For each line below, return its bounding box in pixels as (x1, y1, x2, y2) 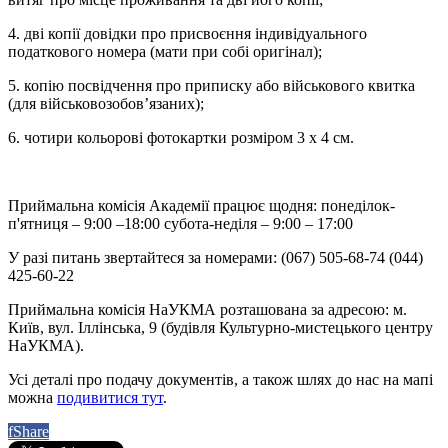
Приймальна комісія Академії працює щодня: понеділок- (8, 197, 395, 215)
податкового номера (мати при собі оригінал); (8, 43, 322, 61)
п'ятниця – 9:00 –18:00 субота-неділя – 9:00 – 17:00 (8, 215, 353, 233)
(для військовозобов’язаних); (8, 95, 204, 113)
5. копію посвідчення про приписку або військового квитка (8, 77, 415, 95)
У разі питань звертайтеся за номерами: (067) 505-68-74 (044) (8, 249, 423, 267)
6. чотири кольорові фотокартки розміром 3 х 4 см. (8, 129, 354, 147)
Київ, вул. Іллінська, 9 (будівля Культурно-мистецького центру (8, 319, 433, 337)
